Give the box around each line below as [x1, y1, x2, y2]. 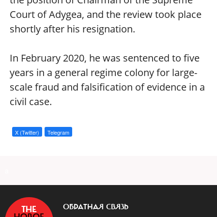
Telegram [47, 128, 69, 136]
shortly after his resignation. [10, 22, 135, 35]
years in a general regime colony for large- [10, 66, 197, 79]
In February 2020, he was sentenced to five [10, 51, 200, 64]
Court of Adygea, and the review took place [10, 8, 201, 21]
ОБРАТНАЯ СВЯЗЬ [63, 202, 128, 212]
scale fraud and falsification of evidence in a [10, 80, 205, 93]
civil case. [10, 95, 52, 108]
